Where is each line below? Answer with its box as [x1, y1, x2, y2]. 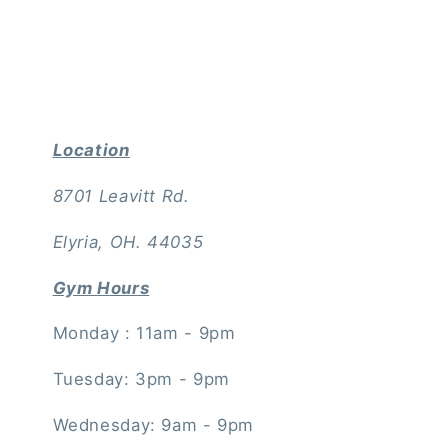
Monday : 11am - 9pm [52, 323, 236, 344]
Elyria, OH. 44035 [52, 231, 204, 252]
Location [52, 140, 130, 161]
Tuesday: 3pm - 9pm [52, 369, 230, 390]
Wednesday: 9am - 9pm [52, 414, 255, 435]
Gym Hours [52, 277, 150, 298]
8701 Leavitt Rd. [52, 185, 196, 206]
